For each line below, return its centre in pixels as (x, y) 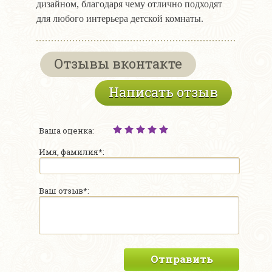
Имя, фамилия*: (72, 152)
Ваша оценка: (66, 131)
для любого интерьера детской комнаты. (120, 19)
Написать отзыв (163, 92)
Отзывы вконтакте (118, 64)
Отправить (182, 259)
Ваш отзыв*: (64, 191)
